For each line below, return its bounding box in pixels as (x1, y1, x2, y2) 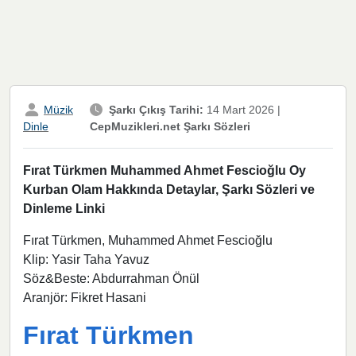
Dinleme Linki (23, 202, 105, 216)
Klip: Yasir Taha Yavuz (23, 253, 149, 267)
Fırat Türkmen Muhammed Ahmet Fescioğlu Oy (23, 164, 306, 178)
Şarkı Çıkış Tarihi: (108, 103, 203, 116)
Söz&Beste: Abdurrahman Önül (23, 272, 199, 286)
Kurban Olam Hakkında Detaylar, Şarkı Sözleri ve (23, 183, 315, 197)
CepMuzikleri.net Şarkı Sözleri (89, 119, 250, 133)
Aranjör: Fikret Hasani (23, 291, 146, 305)
